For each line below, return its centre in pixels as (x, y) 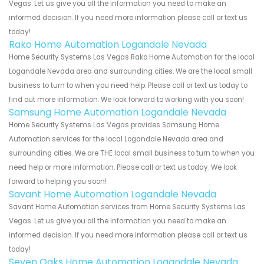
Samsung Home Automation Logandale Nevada (118, 112)
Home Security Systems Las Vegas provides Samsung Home (114, 125)
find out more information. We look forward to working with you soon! (126, 99)
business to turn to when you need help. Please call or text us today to (128, 85)
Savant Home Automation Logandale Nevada (113, 194)
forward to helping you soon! (58, 181)
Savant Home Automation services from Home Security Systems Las (127, 207)
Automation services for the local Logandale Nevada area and (116, 139)
